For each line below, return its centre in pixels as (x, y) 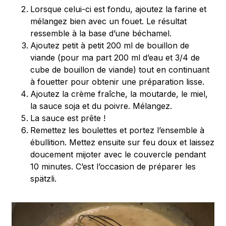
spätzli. (43, 179)
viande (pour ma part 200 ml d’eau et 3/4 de (115, 58)
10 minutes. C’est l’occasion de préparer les (113, 167)
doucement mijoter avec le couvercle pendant (118, 155)
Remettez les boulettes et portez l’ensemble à (117, 130)
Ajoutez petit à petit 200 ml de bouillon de (110, 46)
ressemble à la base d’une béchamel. (101, 34)
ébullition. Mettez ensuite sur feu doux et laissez (122, 143)
